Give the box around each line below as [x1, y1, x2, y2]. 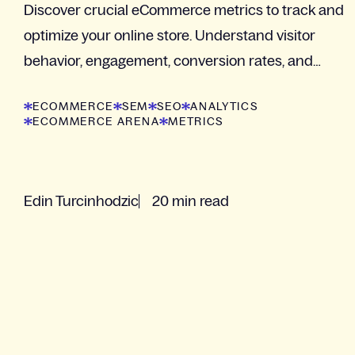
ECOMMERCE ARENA [32, 115, 160, 128]
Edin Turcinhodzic [24, 193, 139, 210]
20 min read [152, 193, 229, 210]
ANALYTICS [190, 100, 258, 113]
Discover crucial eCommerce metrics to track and [24, 2, 344, 19]
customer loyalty [24, 78, 131, 95]
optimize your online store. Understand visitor [24, 28, 315, 44]
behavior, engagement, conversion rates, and [24, 53, 313, 70]
